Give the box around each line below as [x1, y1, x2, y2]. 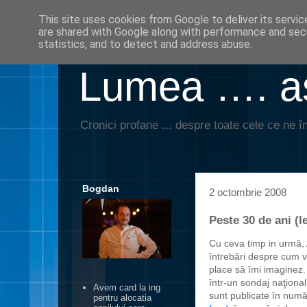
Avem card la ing [93, 282, 161, 293]
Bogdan [82, 183, 119, 194]
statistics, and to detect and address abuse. [38, 38, 252, 51]
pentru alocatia [93, 293, 152, 304]
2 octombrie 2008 [209, 186, 286, 198]
